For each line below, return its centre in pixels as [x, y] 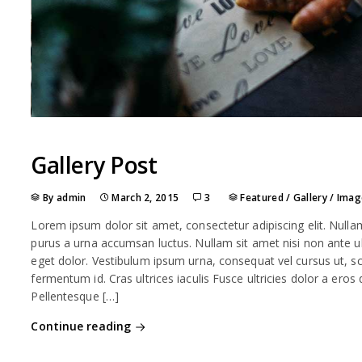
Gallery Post [94, 164]
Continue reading [81, 326]
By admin [66, 197]
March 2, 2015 [145, 197]
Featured [262, 197]
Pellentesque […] [75, 296]
